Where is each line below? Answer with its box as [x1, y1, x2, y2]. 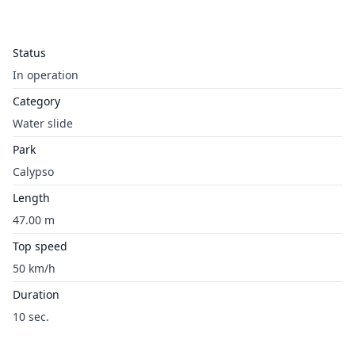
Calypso [13, 164, 54, 179]
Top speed [13, 239, 67, 254]
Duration [13, 287, 59, 302]
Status [13, 45, 46, 60]
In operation [13, 67, 78, 82]
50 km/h [13, 261, 55, 276]
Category [13, 94, 60, 109]
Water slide [13, 116, 73, 131]
